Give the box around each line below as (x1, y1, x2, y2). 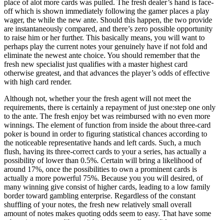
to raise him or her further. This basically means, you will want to (4, 33, 205, 42)
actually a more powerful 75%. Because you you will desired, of (4, 174, 203, 183)
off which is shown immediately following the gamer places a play (4, 7, 209, 16)
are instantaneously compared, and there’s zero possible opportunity (4, 25, 213, 33)
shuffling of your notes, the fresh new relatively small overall (4, 200, 192, 209)
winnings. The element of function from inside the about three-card (4, 121, 211, 130)
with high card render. (4, 78, 72, 86)
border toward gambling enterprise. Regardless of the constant (4, 192, 195, 200)
